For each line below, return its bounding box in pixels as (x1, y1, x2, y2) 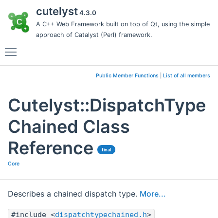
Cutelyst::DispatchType (8, 94, 206, 116)
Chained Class (8, 116, 130, 138)
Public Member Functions (96, 73, 159, 79)
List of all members (163, 73, 210, 79)
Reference (8, 137, 93, 159)
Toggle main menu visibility (21, 43, 122, 53)
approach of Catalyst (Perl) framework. (36, 31, 152, 38)
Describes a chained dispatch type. (8, 189, 140, 199)
